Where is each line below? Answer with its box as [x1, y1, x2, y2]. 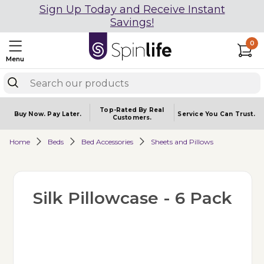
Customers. [112, 114, 152, 121]
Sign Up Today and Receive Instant [39, 3, 225, 16]
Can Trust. [219, 110, 255, 118]
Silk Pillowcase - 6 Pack [32, 188, 232, 208]
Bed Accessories [81, 137, 133, 146]
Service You [177, 110, 220, 118]
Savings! [110, 16, 154, 29]
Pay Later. [47, 110, 82, 118]
